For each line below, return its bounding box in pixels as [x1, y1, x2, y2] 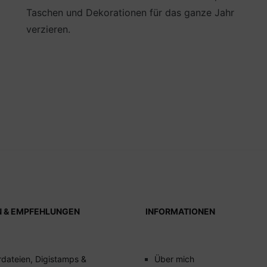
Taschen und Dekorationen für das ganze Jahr [26, 6, 234, 18]
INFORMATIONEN [145, 206, 215, 216]
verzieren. [26, 23, 70, 35]
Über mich [154, 253, 194, 264]
